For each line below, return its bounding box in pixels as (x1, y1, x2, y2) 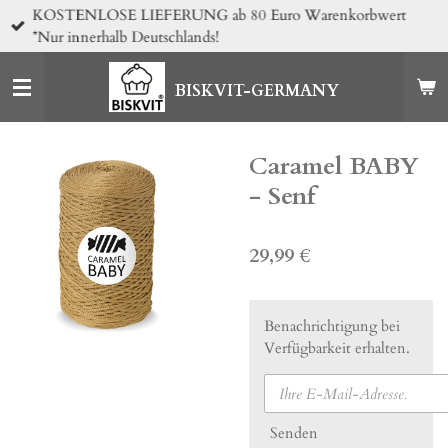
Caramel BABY (249, 150, 419, 183)
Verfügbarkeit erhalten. (264, 338, 410, 358)
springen (9, 55, 71, 72)
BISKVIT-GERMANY (174, 80, 339, 102)
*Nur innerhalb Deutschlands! (32, 26, 220, 47)
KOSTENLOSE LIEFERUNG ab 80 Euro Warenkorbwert (32, 4, 407, 25)
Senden (270, 423, 318, 444)
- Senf (249, 180, 315, 213)
